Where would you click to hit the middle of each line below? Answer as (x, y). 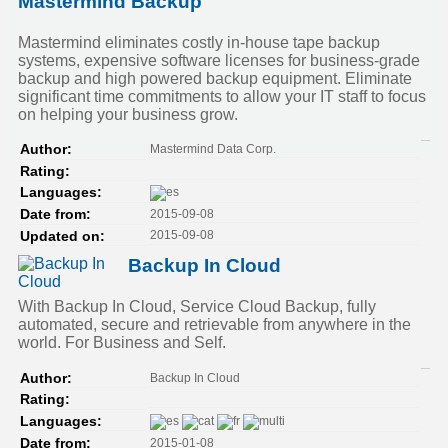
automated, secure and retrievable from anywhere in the (214, 325)
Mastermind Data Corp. (212, 149)
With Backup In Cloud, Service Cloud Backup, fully (197, 307)
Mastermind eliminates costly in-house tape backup (199, 42)
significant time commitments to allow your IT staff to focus (222, 96)
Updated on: (62, 236)
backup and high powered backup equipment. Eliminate (215, 78)
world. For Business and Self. (122, 343)
